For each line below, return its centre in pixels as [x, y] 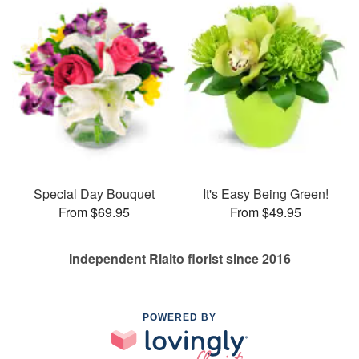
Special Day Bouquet [94, 193]
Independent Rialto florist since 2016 [179, 258]
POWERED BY [179, 317]
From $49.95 [265, 212]
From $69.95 [94, 212]
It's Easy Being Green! [265, 193]
